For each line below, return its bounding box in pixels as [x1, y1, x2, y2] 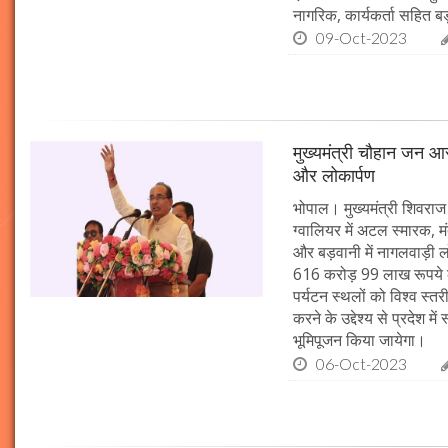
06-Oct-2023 [316, 353, 408, 373]
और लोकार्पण [293, 163, 376, 188]
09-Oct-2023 [316, 28, 408, 48]
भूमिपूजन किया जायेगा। [293, 329, 427, 352]
